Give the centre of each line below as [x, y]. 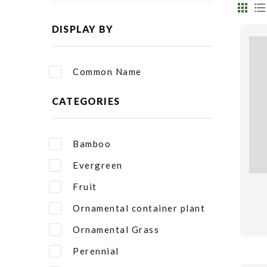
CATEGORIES [86, 101]
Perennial [96, 251]
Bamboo [92, 144]
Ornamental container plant [139, 208]
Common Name [107, 72]
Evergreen [98, 165]
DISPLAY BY [83, 29]
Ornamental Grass [116, 229]
